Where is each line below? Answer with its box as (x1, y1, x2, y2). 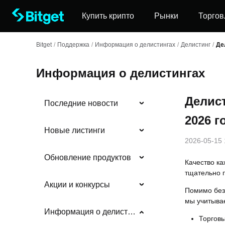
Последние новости (44, 99, 118, 107)
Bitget (36, 41, 52, 48)
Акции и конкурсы (44, 180, 110, 189)
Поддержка (57, 41, 89, 48)
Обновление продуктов (44, 153, 131, 162)
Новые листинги (44, 126, 105, 135)
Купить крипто (82, 12, 134, 20)
